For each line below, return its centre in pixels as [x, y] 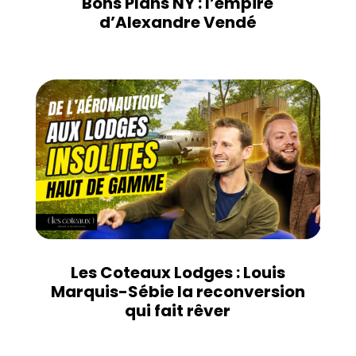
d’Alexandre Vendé [178, 22]
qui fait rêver [178, 311]
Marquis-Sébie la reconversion [178, 292]
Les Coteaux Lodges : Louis [178, 273]
